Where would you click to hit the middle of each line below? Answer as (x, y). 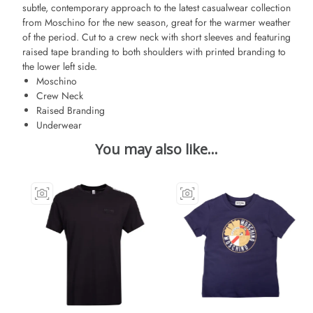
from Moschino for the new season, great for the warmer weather (156, 22)
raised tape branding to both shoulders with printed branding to (154, 51)
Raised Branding (71, 110)
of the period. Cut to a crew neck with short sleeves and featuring (156, 37)
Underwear (60, 125)
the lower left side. (60, 66)
